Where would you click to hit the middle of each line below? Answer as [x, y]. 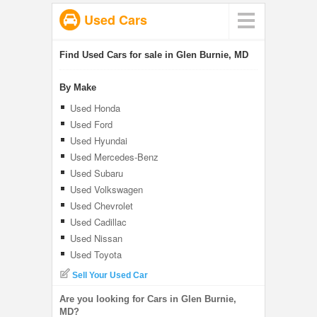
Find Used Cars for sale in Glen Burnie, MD [154, 55]
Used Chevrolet [102, 206]
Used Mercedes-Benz [114, 157]
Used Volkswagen [106, 189]
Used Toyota [96, 254]
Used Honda [95, 108]
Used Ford [91, 124]
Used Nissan [96, 238]
